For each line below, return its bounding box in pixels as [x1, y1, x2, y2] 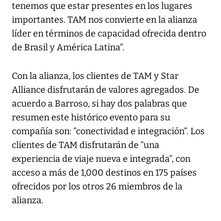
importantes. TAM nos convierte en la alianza [12, 14, 197, 26]
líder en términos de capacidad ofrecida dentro [12, 28, 206, 39]
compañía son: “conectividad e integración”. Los [12, 126, 205, 137]
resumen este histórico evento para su [12, 112, 170, 123]
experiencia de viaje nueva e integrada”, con [12, 153, 190, 165]
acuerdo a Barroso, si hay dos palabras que [12, 98, 187, 110]
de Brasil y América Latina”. [12, 42, 124, 53]
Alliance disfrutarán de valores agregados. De [12, 84, 199, 96]
